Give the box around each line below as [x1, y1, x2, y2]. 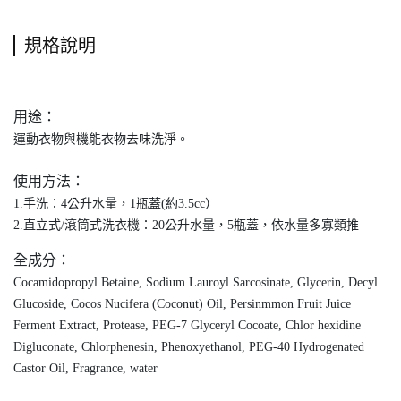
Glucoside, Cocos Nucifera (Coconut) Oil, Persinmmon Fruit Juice [13, 297, 351, 311]
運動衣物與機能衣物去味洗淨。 [13, 132, 189, 147]
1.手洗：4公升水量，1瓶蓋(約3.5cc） [13, 197, 218, 211]
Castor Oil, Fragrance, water [13, 362, 158, 376]
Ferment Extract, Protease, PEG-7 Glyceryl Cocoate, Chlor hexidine [13, 319, 361, 333]
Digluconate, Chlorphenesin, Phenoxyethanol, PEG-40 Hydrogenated [13, 340, 364, 354]
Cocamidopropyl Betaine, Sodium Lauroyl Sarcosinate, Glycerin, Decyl [13, 276, 378, 290]
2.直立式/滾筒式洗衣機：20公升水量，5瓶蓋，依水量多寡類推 [13, 218, 359, 233]
